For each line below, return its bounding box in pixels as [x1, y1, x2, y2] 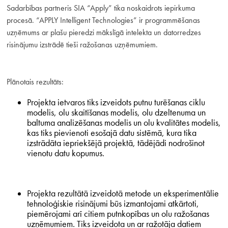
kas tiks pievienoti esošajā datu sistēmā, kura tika [26, 127, 196, 138]
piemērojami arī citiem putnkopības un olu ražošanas [26, 208, 209, 219]
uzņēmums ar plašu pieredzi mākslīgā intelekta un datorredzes [6, 26, 201, 38]
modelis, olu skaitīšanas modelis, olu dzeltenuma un [26, 106, 206, 118]
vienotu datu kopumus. [26, 147, 104, 159]
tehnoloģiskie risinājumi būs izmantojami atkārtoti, [26, 197, 199, 209]
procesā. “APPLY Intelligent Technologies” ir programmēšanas [6, 14, 200, 25]
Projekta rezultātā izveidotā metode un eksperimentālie [26, 187, 219, 199]
